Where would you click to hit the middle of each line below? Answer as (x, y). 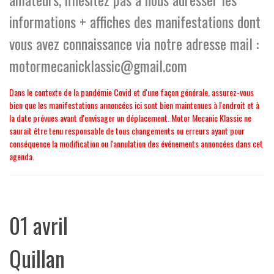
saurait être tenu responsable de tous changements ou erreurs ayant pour (127, 130)
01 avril (39, 224)
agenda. (22, 156)
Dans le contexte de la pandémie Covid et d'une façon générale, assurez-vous (131, 92)
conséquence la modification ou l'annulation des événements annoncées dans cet (136, 143)
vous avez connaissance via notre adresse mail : (134, 43)
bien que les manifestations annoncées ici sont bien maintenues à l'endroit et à (134, 105)
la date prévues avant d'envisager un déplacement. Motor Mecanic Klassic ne (130, 117)
